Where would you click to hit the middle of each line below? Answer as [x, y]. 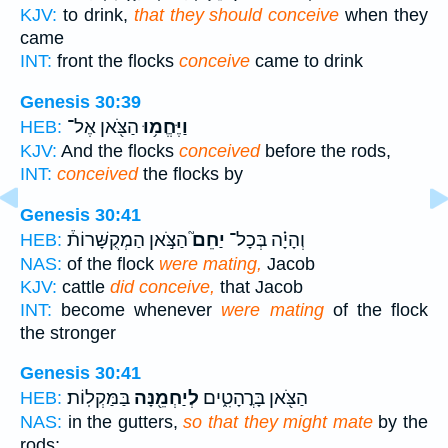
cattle [83, 286]
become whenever [137, 309]
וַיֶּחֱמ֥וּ [163, 126]
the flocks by [190, 173]
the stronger [68, 332]
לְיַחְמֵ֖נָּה [164, 398]
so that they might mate [278, 422]
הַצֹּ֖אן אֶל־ [103, 126]
